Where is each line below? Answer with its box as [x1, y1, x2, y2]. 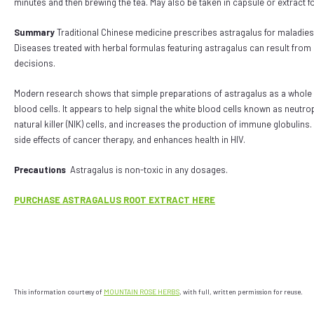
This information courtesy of [14, 287, 104, 296]
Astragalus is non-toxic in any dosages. [70, 164, 228, 175]
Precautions [14, 164, 66, 175]
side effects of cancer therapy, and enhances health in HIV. [14, 134, 247, 145]
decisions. [14, 57, 55, 69]
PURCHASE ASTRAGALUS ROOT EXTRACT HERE [14, 194, 215, 205]
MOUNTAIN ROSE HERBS [104, 287, 179, 296]
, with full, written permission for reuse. [179, 287, 304, 296]
